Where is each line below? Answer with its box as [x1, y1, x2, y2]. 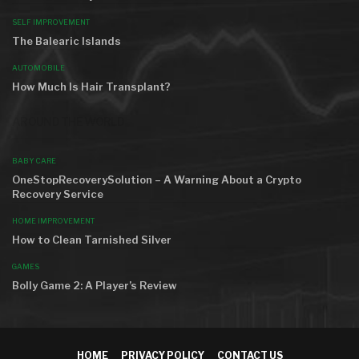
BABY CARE [12, 155, 56, 165]
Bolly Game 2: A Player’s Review [12, 278, 177, 292]
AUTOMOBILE [12, 63, 65, 73]
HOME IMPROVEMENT [12, 216, 95, 225]
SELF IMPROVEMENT [12, 18, 90, 27]
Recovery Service [12, 187, 103, 200]
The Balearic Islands [12, 34, 121, 48]
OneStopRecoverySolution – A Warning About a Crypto [12, 172, 301, 186]
